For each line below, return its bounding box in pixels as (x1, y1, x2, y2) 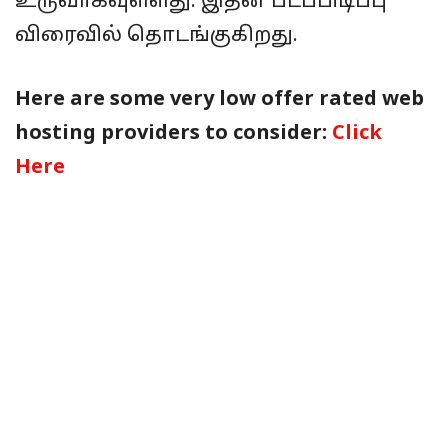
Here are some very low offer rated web (15, 88, 424, 113)
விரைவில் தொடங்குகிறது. (15, 24, 298, 49)
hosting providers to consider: (15, 122, 332, 147)
